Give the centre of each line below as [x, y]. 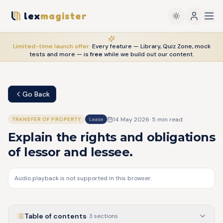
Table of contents [56, 216]
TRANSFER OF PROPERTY [47, 119]
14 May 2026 [131, 119]
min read [169, 119]
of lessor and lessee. [70, 152]
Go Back [36, 94]
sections [105, 216]
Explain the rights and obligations [111, 137]
